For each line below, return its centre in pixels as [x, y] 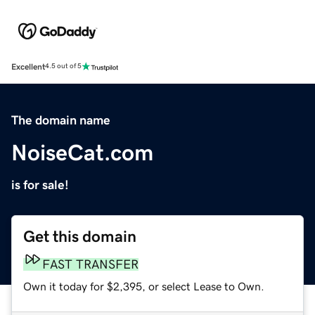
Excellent [28, 66]
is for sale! [40, 185]
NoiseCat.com [82, 152]
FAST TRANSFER [90, 264]
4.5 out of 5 [63, 66]
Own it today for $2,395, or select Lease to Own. [144, 286]
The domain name [61, 120]
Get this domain [80, 236]
